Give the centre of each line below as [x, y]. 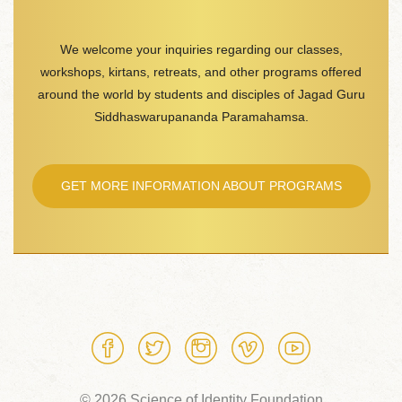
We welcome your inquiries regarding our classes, [201, 49]
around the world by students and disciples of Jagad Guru [201, 94]
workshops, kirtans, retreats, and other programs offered [201, 71]
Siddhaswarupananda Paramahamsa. [201, 116]
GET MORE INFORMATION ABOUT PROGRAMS [201, 185]
